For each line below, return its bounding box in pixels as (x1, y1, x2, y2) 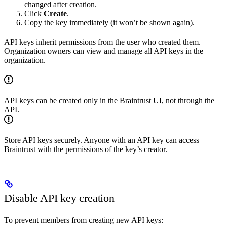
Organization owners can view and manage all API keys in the (4, 46, 203, 55)
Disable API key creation (4, 192, 115, 205)
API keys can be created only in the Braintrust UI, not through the (4, 96, 214, 105)
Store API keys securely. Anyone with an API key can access (4, 135, 199, 144)
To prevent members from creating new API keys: (4, 216, 163, 225)
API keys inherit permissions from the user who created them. (4, 37, 201, 46)
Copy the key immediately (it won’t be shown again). (24, 18, 195, 27)
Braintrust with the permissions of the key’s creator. (4, 144, 167, 154)
